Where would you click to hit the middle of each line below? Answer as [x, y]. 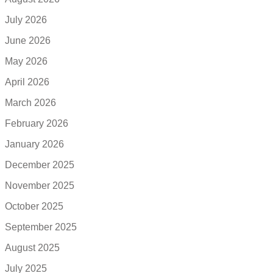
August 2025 [32, 248]
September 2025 [41, 227]
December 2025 [40, 165]
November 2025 [40, 186]
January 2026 [34, 144]
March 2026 [30, 103]
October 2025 [34, 207]
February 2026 [37, 124]
